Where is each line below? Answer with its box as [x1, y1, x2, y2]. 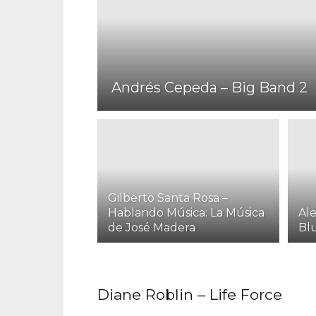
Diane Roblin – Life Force [97, 286, 282, 304]
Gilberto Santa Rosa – [108, 191, 228, 205]
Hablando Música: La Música [108, 206, 265, 220]
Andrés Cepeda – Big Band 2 [111, 79, 308, 97]
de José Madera [108, 221, 195, 235]
